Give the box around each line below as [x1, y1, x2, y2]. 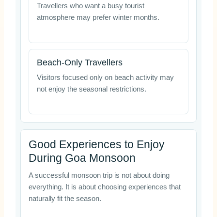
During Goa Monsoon [28, 151, 136, 164]
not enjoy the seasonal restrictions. [36, 85, 146, 93]
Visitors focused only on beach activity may [36, 73, 174, 81]
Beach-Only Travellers [36, 57, 123, 67]
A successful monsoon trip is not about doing [28, 171, 170, 179]
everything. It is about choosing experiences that [28, 183, 181, 191]
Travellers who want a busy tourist [36, 2, 144, 10]
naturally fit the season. [28, 194, 101, 202]
